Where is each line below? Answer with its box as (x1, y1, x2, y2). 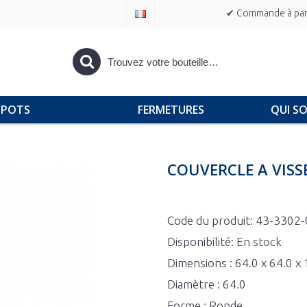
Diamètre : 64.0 (167, 278, 246, 291)
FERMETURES (137, 102, 204, 117)
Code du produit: (167, 214, 256, 227)
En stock (236, 235, 282, 248)
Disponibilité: (167, 235, 236, 248)
